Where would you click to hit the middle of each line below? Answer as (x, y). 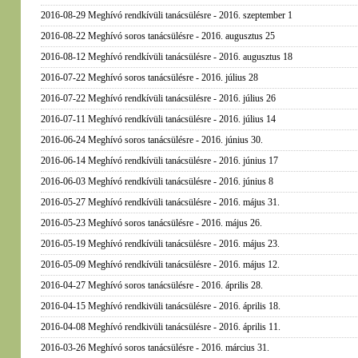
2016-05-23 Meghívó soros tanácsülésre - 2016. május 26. (151, 223)
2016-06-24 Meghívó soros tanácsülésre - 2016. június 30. (151, 140)
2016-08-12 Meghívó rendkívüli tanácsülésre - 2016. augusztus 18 (166, 57)
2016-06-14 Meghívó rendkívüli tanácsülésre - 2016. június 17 (159, 161)
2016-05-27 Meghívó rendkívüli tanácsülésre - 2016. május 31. (160, 202)
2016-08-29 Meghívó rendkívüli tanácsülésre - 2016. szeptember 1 (166, 15)
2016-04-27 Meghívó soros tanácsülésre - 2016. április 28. (151, 285)
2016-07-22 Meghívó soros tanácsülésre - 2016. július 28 (149, 78)
